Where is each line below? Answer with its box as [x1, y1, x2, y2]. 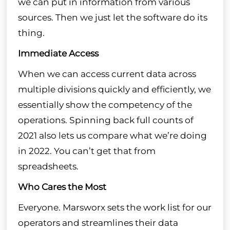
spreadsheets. [17, 161, 79, 171]
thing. [17, 27, 45, 38]
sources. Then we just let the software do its [17, 12, 207, 23]
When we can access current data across [17, 68, 196, 79]
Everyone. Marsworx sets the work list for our [17, 202, 212, 213]
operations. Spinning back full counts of [17, 114, 194, 125]
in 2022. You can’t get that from [17, 145, 156, 156]
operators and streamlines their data [17, 217, 178, 228]
